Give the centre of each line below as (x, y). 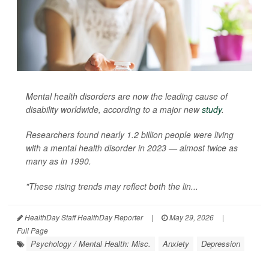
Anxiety (176, 243)
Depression (221, 243)
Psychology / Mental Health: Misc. (91, 243)
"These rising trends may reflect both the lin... (112, 186)
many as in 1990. (59, 161)
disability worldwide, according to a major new (114, 109)
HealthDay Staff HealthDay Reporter (83, 217)
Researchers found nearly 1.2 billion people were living (130, 134)
